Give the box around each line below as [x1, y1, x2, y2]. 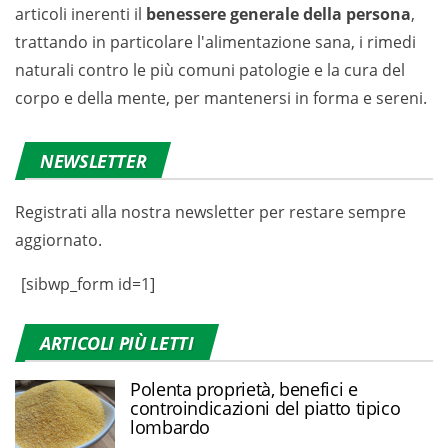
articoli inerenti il [15, 2, 146, 25]
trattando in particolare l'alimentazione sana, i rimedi [15, 30, 416, 53]
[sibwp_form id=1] [21, 272, 155, 295]
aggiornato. [15, 228, 102, 251]
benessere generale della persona [146, 2, 411, 25]
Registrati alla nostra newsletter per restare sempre [15, 200, 406, 223]
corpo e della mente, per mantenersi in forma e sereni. [15, 86, 427, 109]
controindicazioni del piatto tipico [130, 395, 401, 420]
